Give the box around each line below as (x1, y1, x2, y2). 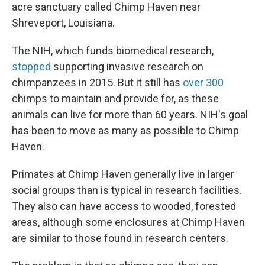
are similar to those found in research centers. (12, 232, 228, 244)
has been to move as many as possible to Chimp (12, 124, 239, 137)
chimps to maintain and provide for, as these (12, 92, 219, 105)
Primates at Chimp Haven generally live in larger (12, 168, 234, 180)
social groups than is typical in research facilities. (12, 184, 242, 196)
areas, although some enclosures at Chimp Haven (12, 216, 245, 228)
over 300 (183, 76, 224, 89)
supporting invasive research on (51, 60, 203, 73)
